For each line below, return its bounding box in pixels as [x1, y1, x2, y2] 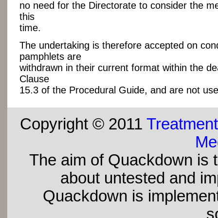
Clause [19, 73, 49, 85]
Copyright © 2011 [19, 115, 146, 133]
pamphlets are [19, 51, 81, 62]
